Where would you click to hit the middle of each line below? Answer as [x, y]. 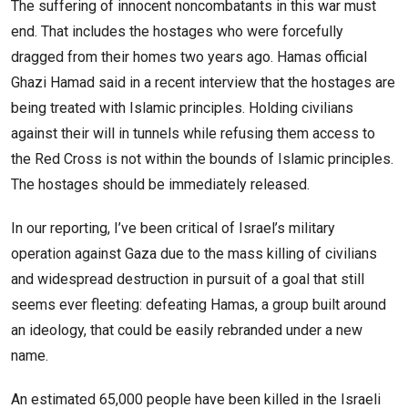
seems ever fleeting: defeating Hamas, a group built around [199, 305]
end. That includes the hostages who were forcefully [177, 32]
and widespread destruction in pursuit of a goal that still [188, 280]
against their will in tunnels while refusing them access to [193, 134]
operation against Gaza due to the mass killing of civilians [194, 254]
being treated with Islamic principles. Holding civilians [182, 108]
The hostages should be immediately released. [160, 185]
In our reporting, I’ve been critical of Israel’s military [173, 229]
